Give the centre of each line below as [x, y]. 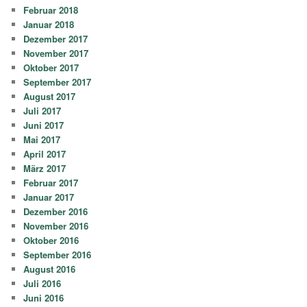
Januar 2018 [49, 24]
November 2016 [56, 225]
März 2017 [45, 168]
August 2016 [50, 269]
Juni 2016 [44, 297]
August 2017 [50, 96]
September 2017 [58, 82]
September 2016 [58, 254]
